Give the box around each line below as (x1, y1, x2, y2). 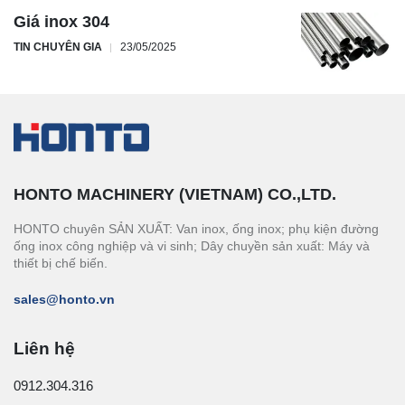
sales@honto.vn (14, 292, 115, 307)
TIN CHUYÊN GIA (14, 41, 102, 54)
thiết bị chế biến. (14, 256, 108, 271)
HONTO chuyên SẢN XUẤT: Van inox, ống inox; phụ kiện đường (14, 221, 379, 237)
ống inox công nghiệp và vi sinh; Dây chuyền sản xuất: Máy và (14, 239, 370, 254)
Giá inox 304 (14, 13, 109, 32)
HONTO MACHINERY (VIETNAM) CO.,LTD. (14, 185, 336, 204)
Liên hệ (14, 339, 75, 359)
